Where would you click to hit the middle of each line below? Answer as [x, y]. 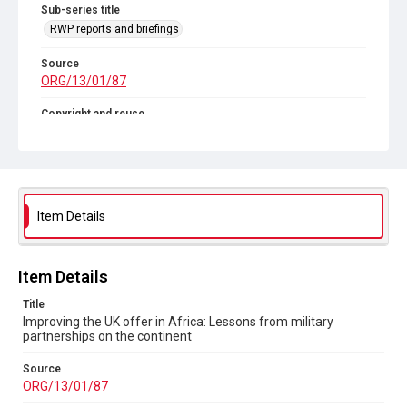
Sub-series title [80, 10]
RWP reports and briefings [114, 29]
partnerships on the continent [107, 336]
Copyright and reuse [93, 114]
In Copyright [75, 131]
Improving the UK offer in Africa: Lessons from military [178, 322]
